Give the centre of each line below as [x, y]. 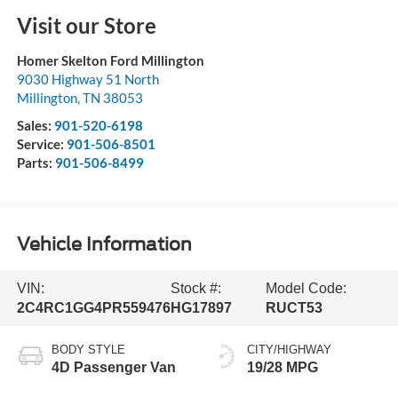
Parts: [36, 163]
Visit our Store [86, 26]
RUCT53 [294, 307]
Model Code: [306, 288]
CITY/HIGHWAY [289, 350]
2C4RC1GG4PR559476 [93, 307]
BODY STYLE [88, 350]
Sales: [35, 126]
